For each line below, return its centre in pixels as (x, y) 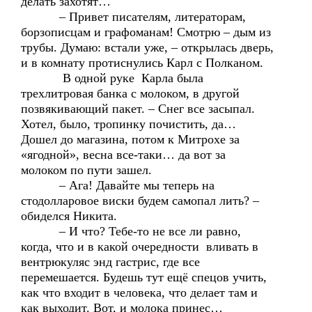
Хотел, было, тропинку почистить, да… (130, 124)
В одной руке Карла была (112, 78)
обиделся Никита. (69, 216)
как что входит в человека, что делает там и (139, 292)
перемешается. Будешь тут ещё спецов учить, (144, 277)
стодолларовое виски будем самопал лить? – (140, 201)
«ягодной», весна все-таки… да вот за (123, 155)
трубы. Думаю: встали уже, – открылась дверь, (147, 47)
